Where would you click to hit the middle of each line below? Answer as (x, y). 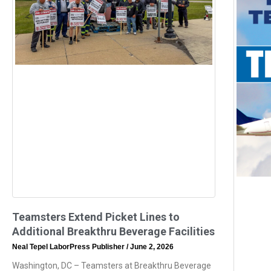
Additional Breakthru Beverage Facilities (113, 232)
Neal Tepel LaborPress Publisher (69, 247)
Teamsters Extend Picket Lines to (96, 217)
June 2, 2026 (151, 247)
